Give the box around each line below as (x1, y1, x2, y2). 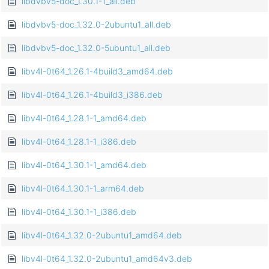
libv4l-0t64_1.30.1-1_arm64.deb (22, 183, 144, 194)
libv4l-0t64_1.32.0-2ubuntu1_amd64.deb (22, 230, 182, 241)
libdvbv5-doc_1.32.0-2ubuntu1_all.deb (22, 19, 171, 30)
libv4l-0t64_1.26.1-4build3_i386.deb (22, 89, 163, 100)
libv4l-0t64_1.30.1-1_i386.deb (22, 207, 136, 217)
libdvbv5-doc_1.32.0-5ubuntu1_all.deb (22, 43, 171, 53)
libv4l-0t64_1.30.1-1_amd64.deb (22, 160, 147, 171)
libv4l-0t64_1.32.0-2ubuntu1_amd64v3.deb (22, 253, 192, 264)
